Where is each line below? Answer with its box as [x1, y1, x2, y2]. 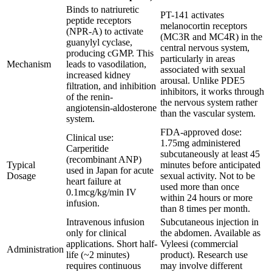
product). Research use [160, 250, 248, 260]
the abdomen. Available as [160, 228, 260, 239]
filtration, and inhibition [66, 81, 156, 92]
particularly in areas [160, 53, 235, 64]
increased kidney [66, 70, 131, 81]
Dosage [7, 171, 36, 182]
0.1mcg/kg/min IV [66, 187, 137, 198]
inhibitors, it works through [160, 86, 264, 97]
